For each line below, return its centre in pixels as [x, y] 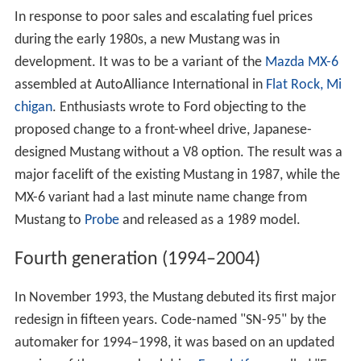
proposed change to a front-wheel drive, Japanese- [163, 130]
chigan [33, 107]
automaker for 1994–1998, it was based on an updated [174, 343]
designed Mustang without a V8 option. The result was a [178, 152]
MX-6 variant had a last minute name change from [160, 197]
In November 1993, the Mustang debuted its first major [175, 298]
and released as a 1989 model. [210, 220]
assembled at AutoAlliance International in [140, 85]
